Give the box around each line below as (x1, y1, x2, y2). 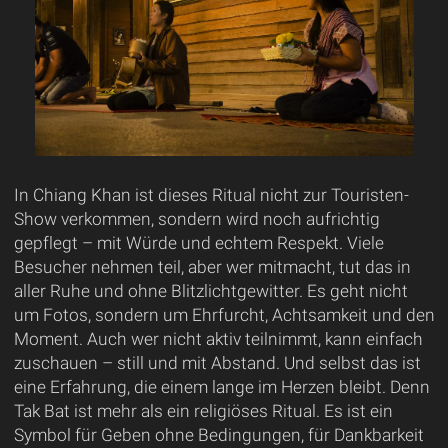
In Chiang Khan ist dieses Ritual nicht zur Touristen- (13, 185, 409, 206)
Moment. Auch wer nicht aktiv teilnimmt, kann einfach (13, 329, 423, 350)
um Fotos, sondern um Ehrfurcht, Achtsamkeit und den (13, 305, 435, 326)
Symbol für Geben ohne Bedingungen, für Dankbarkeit (13, 425, 424, 446)
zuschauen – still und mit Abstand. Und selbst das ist (13, 353, 421, 374)
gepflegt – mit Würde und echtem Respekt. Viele (13, 233, 384, 254)
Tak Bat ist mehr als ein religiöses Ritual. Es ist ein (13, 401, 393, 422)
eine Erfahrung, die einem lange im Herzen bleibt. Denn (13, 377, 430, 398)
